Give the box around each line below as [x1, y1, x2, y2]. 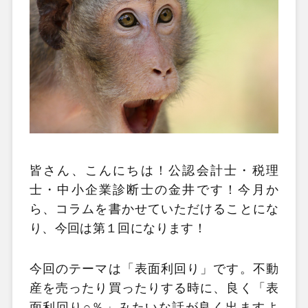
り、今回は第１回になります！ [29, 221, 206, 235]
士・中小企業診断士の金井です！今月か [29, 182, 279, 197]
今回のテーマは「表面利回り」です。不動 [29, 262, 279, 276]
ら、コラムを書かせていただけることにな [29, 201, 279, 216]
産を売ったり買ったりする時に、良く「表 [29, 281, 279, 296]
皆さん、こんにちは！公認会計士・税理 [29, 163, 279, 177]
